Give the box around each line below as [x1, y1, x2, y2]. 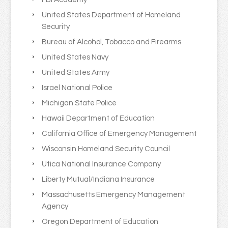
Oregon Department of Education [42, 218, 159, 226]
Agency [42, 203, 69, 211]
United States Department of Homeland [42, 11, 181, 19]
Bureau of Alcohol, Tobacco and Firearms [42, 38, 182, 46]
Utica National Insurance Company [42, 160, 161, 168]
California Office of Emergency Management [42, 130, 197, 138]
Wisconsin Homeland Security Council [42, 145, 170, 153]
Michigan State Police [42, 99, 117, 107]
